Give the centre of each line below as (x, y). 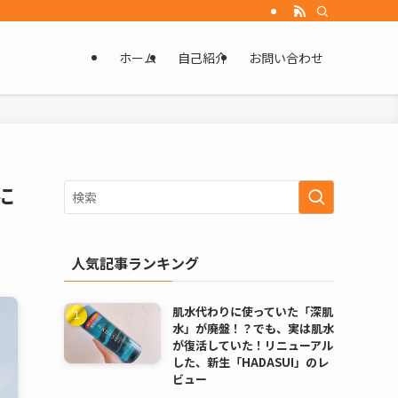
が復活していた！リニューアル (252, 345)
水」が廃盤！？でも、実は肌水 (253, 328)
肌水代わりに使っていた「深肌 (252, 311)
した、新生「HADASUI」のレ (250, 362)
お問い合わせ (286, 58)
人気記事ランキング (135, 263)
